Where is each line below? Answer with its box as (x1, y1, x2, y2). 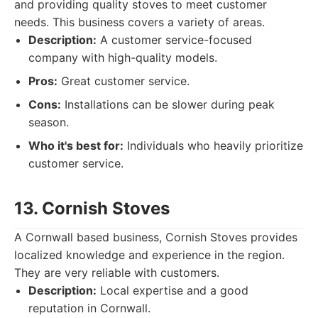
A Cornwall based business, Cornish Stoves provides (14, 230, 297, 244)
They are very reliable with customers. (14, 265, 219, 280)
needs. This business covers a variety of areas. (14, 15, 265, 29)
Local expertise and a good (97, 283, 248, 297)
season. (28, 115, 69, 129)
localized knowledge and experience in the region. (14, 248, 285, 262)
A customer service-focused (97, 33, 252, 47)
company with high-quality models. (28, 50, 217, 65)
